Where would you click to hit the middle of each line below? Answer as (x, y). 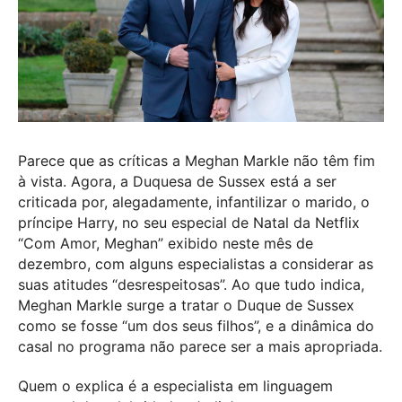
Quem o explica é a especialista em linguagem (175, 385)
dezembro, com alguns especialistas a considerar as (196, 264)
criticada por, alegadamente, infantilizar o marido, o (194, 202)
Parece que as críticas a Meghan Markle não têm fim (197, 161)
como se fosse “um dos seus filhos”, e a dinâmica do (196, 326)
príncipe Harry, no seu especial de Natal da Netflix (189, 223)
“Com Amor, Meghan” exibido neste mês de (166, 243)
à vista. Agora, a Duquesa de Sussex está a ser (177, 181)
